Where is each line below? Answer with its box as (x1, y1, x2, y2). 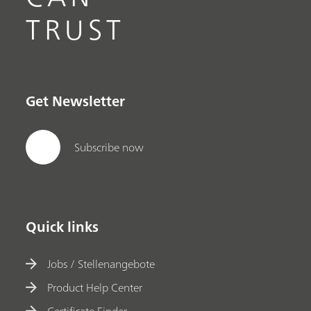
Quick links (26, 215, 99, 239)
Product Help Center (47, 277, 143, 297)
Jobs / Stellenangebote (47, 253, 155, 274)
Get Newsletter (26, 89, 126, 114)
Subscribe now (74, 137, 144, 157)
